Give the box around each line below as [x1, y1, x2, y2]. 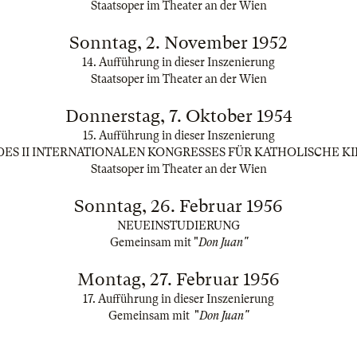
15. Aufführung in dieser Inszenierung [82, 129, 275, 142]
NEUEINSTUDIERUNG [117, 219, 240, 232]
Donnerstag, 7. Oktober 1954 [65, 106, 292, 126]
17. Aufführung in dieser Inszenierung [83, 292, 274, 305]
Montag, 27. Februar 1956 [77, 269, 280, 289]
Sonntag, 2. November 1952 [69, 33, 288, 53]
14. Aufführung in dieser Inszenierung [82, 56, 275, 69]
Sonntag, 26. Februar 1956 [74, 196, 283, 216]
